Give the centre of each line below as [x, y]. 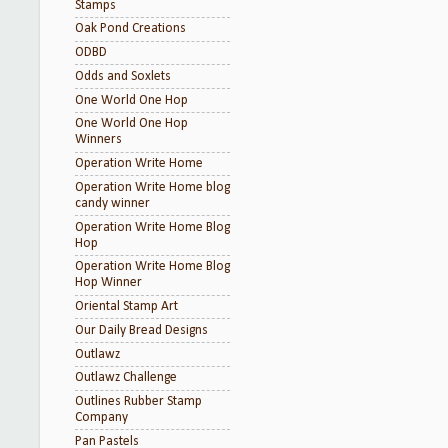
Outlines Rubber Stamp [138, 401]
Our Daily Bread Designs [141, 330]
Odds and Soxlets [123, 76]
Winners [98, 140]
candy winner [112, 203]
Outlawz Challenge [126, 378]
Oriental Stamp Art [126, 306]
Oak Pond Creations [130, 29]
